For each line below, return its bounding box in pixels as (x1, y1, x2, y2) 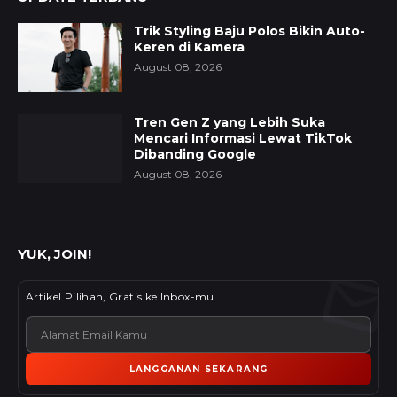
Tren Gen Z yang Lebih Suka (134, 114, 325, 131)
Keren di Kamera (134, 39, 245, 56)
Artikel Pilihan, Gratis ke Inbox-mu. (26, 290, 217, 304)
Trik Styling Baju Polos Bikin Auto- (134, 23, 365, 40)
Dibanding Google (134, 146, 256, 163)
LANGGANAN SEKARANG (128, 363, 269, 376)
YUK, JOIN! (18, 245, 91, 263)
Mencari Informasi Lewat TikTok (134, 130, 352, 147)
